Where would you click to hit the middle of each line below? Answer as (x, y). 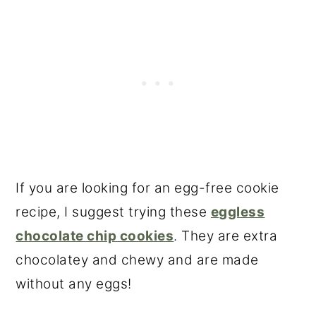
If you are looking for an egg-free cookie (147, 188)
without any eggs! (74, 284)
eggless (238, 212)
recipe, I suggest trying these (113, 212)
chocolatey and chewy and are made (137, 260)
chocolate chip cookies (95, 236)
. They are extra (226, 236)
